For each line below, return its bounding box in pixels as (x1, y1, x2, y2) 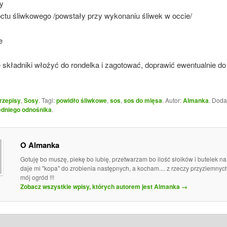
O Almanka (20, 139, 59, 150)
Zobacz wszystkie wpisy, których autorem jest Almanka (20, 181, 181, 191)
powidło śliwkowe (56, 95, 107, 105)
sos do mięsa (123, 95, 162, 105)
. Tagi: (38, 95, 56, 104)
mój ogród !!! (20, 172, 54, 181)
